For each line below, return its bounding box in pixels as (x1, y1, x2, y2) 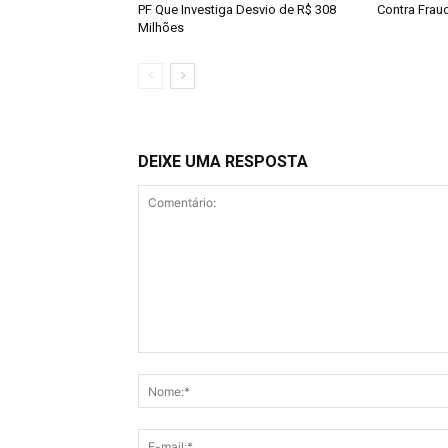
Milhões (138, 20, 184, 36)
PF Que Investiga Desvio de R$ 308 (138, 2, 336, 18)
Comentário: (137, 354, 216, 372)
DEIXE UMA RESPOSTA (138, 152, 308, 172)
